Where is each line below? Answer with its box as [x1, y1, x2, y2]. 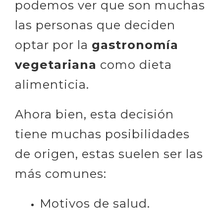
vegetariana [15, 57, 97, 72]
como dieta [97, 57, 172, 72]
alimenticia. [15, 77, 89, 92]
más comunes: [15, 166, 107, 181]
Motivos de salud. [40, 196, 150, 211]
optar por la [15, 38, 92, 52]
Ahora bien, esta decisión [15, 107, 174, 121]
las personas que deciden [15, 18, 175, 32]
